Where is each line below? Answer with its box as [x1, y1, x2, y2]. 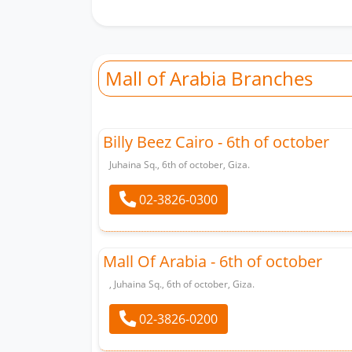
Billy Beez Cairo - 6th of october [103, 130, 329, 152]
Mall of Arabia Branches [105, 64, 313, 91]
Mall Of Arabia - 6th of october [103, 250, 322, 272]
